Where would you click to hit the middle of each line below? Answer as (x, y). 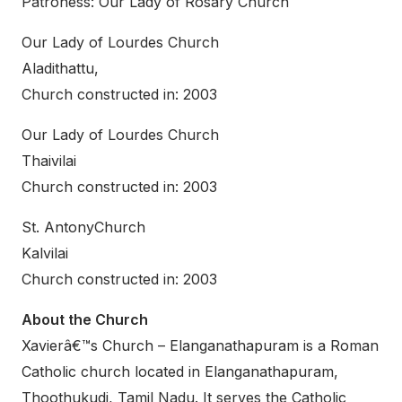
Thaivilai (49, 161)
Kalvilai (45, 253)
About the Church (85, 319)
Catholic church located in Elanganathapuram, (180, 371)
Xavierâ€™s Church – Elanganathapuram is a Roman (200, 345)
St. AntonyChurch (83, 227)
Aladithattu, (60, 68)
